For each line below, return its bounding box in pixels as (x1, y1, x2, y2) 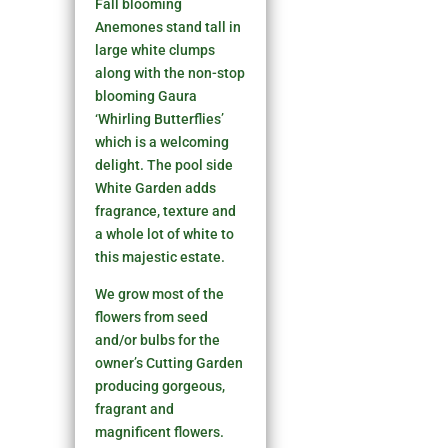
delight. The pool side (95, 156, 234, 173)
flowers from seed (95, 308, 209, 325)
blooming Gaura (95, 87, 198, 104)
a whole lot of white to (95, 225, 235, 242)
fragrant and (95, 400, 175, 417)
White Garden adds (95, 179, 217, 196)
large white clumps (95, 41, 216, 58)
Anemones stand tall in (95, 18, 242, 35)
